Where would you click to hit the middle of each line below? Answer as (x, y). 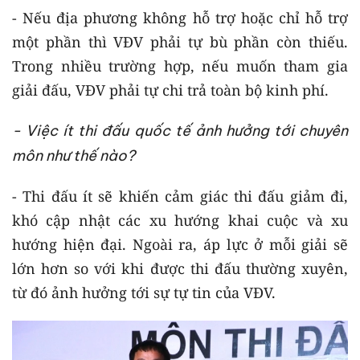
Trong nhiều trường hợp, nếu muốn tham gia (180, 65)
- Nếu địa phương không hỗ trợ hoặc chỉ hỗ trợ (180, 17)
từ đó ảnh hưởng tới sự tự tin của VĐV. (144, 292)
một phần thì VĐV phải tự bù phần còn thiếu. (180, 41)
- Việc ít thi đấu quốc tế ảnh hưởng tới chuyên (180, 130)
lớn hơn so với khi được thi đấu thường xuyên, (180, 268)
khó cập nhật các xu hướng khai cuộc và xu (180, 220)
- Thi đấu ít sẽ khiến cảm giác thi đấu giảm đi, (180, 196)
